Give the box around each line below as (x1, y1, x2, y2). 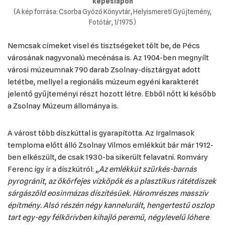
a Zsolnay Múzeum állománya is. (8, 101, 119, 110)
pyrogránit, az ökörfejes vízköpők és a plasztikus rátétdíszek (8, 177, 216, 186)
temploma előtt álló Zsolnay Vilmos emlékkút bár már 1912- (8, 141, 213, 150)
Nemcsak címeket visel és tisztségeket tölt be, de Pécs (8, 41, 200, 50)
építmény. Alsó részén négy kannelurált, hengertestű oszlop (8, 201, 214, 210)
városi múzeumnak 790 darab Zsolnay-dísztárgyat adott (8, 65, 200, 74)
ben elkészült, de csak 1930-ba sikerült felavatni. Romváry (8, 153, 208, 162)
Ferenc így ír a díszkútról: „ (8, 165, 99, 174)
